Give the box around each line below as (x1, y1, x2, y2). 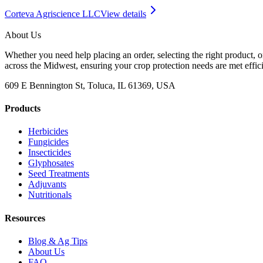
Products (5, 103, 41, 113)
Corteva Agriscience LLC (5, 8, 100, 19)
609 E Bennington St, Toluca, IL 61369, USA (5, 80, 176, 90)
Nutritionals (28, 190, 72, 200)
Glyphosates (28, 158, 74, 168)
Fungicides (28, 137, 69, 147)
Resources (5, 213, 45, 223)
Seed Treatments (28, 168, 89, 179)
